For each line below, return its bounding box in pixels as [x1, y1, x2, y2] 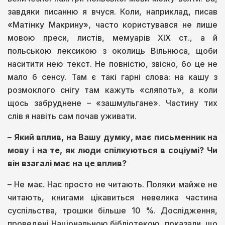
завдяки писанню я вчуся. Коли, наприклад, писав [8, 6, 217, 17]
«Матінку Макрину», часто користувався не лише [8, 19, 217, 30]
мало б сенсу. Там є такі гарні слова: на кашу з [8, 71, 217, 82]
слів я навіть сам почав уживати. [8, 110, 137, 121]
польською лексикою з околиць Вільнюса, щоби [8, 45, 217, 56]
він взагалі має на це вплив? [8, 158, 127, 168]
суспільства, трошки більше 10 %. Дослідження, [8, 205, 217, 215]
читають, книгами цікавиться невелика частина [8, 192, 217, 202]
